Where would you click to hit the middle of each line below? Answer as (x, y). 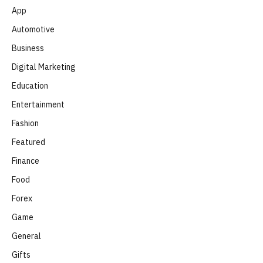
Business (28, 48)
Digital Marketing (44, 67)
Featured (28, 142)
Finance (26, 161)
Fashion (25, 123)
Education (30, 85)
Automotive (33, 29)
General (26, 236)
